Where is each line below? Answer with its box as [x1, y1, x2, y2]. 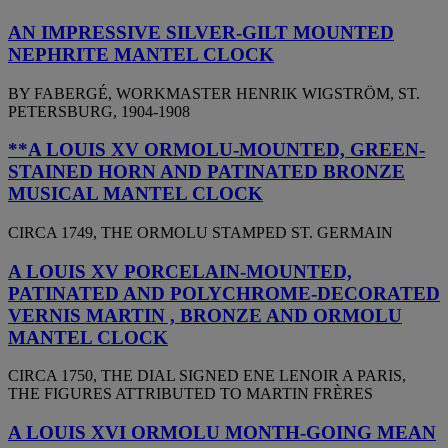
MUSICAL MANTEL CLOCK [8, 183, 263, 205]
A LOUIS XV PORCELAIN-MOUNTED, [8, 260, 352, 282]
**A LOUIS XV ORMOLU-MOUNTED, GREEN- [8, 139, 425, 161]
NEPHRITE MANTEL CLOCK [8, 43, 274, 65]
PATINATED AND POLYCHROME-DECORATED [8, 282, 440, 304]
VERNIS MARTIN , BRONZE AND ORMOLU [8, 304, 402, 326]
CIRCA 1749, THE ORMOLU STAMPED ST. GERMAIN [8, 224, 393, 242]
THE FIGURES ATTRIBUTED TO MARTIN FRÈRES [8, 385, 373, 403]
